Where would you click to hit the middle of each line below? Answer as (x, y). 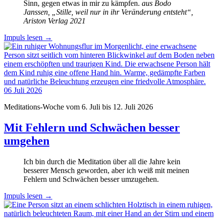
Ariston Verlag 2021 (55, 21)
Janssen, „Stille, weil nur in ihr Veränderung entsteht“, (108, 12)
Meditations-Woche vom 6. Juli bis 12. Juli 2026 (78, 107)
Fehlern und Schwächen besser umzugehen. (91, 179)
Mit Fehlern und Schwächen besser (92, 127)
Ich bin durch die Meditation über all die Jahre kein (102, 161)
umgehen (27, 141)
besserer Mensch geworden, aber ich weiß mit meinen (106, 170)
